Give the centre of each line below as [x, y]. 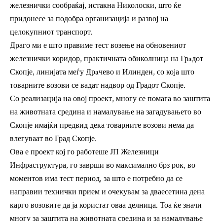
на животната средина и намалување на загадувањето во [106, 112]
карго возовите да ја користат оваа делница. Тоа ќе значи [106, 205]
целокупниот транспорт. [51, 32]
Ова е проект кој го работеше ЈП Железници [84, 152]
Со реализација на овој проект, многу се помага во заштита [110, 99]
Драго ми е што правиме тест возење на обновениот [98, 45]
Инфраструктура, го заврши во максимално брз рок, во [103, 165]
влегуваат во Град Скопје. [53, 139]
